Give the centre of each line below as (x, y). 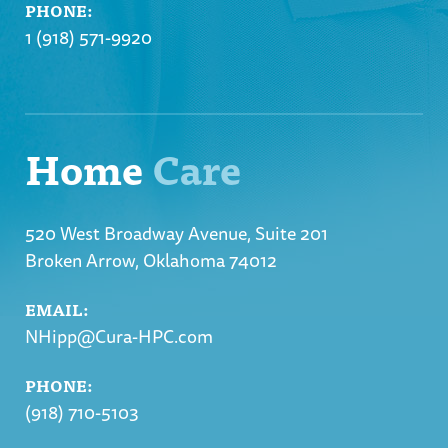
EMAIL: (56, 309)
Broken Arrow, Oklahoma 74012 (151, 260)
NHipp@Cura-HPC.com (119, 336)
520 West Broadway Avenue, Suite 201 (176, 233)
